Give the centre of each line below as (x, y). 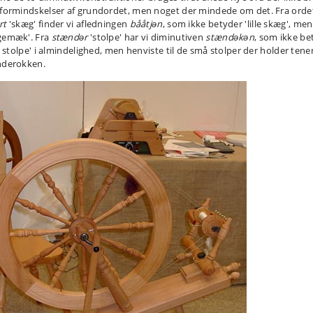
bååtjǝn (146, 24)
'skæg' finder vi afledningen (68, 24)
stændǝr (70, 37)
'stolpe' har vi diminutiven (147, 37)
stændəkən (230, 37)
